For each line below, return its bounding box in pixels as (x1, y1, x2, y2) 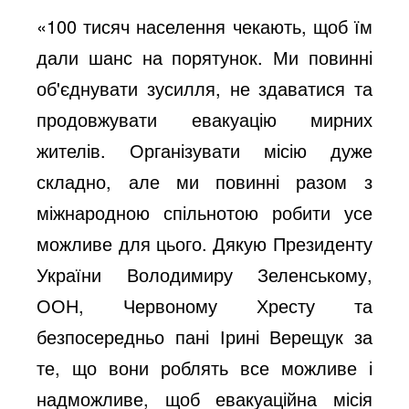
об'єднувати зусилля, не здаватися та (37, 74, 372, 101)
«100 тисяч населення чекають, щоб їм (37, 12, 372, 39)
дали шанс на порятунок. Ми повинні (37, 43, 372, 70)
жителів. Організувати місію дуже (37, 136, 372, 163)
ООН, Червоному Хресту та (37, 291, 372, 319)
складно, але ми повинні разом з (37, 167, 372, 194)
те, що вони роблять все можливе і (37, 353, 372, 381)
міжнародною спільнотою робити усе (37, 198, 372, 225)
